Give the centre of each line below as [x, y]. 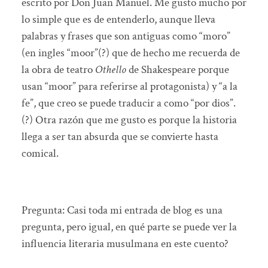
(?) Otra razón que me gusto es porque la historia [129, 120]
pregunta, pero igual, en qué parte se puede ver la [129, 227]
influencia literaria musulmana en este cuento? [125, 243]
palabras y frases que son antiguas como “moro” [126, 36]
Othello [110, 70]
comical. [41, 154]
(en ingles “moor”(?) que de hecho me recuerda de [130, 53]
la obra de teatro [58, 70]
